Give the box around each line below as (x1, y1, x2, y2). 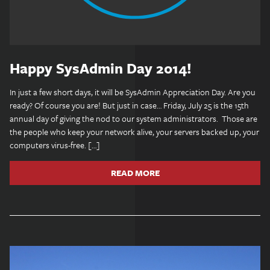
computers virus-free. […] (10, 139, 100, 151)
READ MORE (110, 166, 160, 179)
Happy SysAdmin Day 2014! (10, 58, 192, 78)
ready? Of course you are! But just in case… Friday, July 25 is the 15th (10, 99, 249, 111)
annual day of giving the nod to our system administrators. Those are (10, 112, 257, 125)
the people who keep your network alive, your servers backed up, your (10, 125, 259, 138)
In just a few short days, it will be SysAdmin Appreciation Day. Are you (10, 86, 256, 98)
